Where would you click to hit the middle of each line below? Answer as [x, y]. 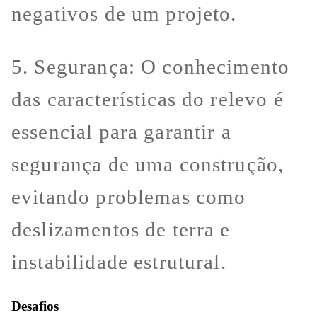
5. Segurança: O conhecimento [151, 67]
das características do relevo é [148, 99]
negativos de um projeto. [124, 14]
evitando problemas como [129, 197]
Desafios [35, 306]
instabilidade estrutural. [119, 262]
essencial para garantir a [121, 132]
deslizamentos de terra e [121, 230]
